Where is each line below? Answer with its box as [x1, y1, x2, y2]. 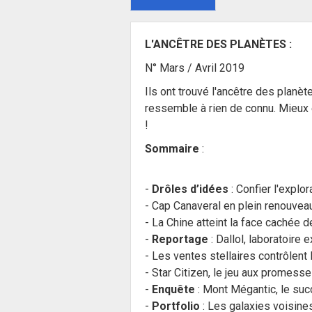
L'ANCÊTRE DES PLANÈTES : [145, 38, 292, 51]
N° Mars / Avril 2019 [145, 61, 244, 75]
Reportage [152, 233, 208, 246]
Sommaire [145, 142, 199, 155]
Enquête [152, 283, 195, 296]
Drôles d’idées [152, 182, 228, 196]
